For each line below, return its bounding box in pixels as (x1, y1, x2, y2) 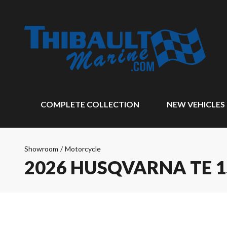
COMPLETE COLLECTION (41, 99, 139, 109)
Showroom (24, 144, 58, 153)
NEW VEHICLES (166, 99, 225, 109)
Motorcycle (65, 144, 101, 153)
